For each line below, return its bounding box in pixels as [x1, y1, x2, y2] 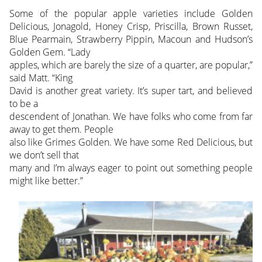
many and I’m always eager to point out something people [9, 161, 253, 174]
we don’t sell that [9, 148, 79, 161]
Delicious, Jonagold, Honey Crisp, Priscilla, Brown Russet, [9, 19, 253, 33]
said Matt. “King [9, 71, 73, 84]
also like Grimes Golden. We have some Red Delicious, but [9, 135, 253, 149]
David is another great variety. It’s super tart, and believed [9, 84, 253, 97]
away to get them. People [9, 122, 113, 136]
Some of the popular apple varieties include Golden [9, 6, 253, 20]
